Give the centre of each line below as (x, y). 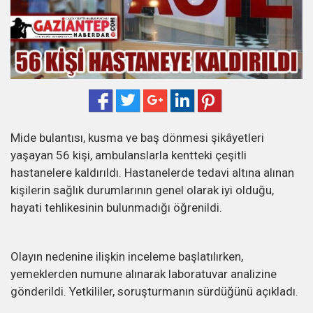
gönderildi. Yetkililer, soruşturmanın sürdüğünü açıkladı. (154, 292)
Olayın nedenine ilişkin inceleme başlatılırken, (127, 257)
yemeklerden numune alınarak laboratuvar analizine (144, 274)
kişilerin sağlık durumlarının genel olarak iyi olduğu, (142, 190)
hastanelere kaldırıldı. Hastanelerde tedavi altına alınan (152, 173)
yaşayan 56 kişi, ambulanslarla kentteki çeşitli (129, 155)
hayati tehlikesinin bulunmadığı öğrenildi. (116, 208)
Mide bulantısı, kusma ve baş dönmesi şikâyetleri (137, 138)
